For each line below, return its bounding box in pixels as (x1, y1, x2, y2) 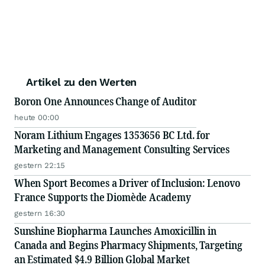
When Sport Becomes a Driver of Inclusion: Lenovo (14, 176, 240, 190)
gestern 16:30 (14, 209, 66, 218)
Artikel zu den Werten (26, 76, 137, 89)
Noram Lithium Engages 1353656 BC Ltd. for (14, 128, 210, 143)
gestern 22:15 (14, 161, 66, 170)
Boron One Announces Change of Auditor (14, 94, 197, 109)
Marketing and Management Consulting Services (14, 142, 230, 157)
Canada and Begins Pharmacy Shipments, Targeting (14, 238, 243, 253)
